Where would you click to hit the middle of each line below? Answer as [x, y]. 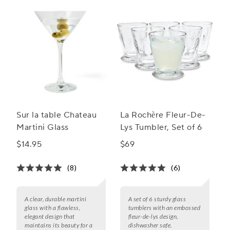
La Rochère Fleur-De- [163, 115]
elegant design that [50, 217]
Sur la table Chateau [56, 115]
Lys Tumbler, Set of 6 [161, 128]
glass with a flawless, [52, 208]
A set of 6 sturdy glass [157, 199]
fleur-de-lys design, [153, 217]
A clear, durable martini [55, 199]
